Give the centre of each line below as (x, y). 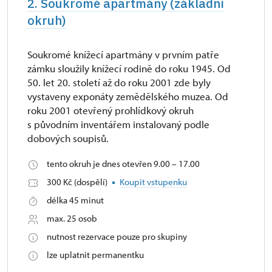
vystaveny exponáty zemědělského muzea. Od (128, 96)
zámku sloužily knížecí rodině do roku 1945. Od (129, 68)
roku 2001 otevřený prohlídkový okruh (110, 110)
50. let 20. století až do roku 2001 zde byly (119, 82)
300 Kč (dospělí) (78, 182)
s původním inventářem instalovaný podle (118, 124)
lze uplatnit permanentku (95, 255)
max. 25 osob (72, 218)
